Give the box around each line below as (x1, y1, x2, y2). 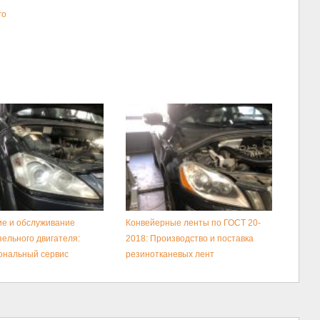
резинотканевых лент (125, 249, 214, 259)
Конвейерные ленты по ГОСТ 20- (125, 217, 261, 228)
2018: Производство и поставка (125, 233, 254, 244)
